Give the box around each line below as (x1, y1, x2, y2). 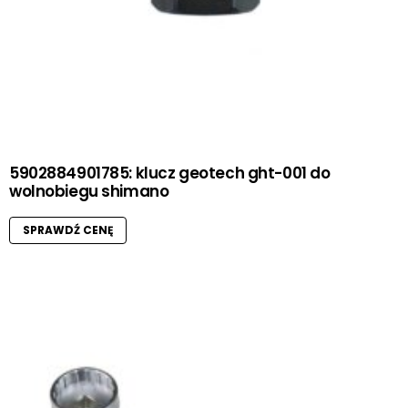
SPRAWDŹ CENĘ (23, 222, 113, 239)
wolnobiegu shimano (9, 180, 169, 203)
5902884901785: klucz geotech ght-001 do (9, 162, 331, 185)
